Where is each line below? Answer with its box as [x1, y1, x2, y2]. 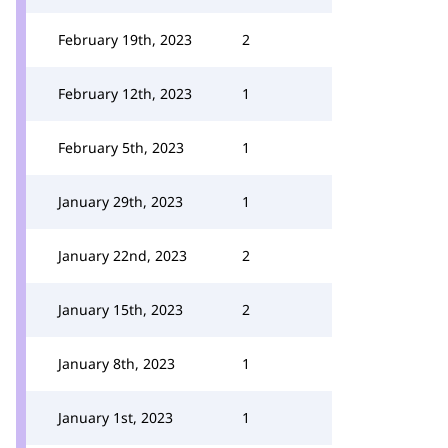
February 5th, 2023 [58, 138, 184, 157]
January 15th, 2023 [58, 300, 183, 319]
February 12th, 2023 [58, 84, 192, 103]
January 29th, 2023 [58, 192, 183, 211]
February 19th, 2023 [58, 30, 192, 49]
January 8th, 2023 [58, 354, 175, 373]
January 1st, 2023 [58, 408, 173, 427]
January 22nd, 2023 [58, 246, 187, 265]
